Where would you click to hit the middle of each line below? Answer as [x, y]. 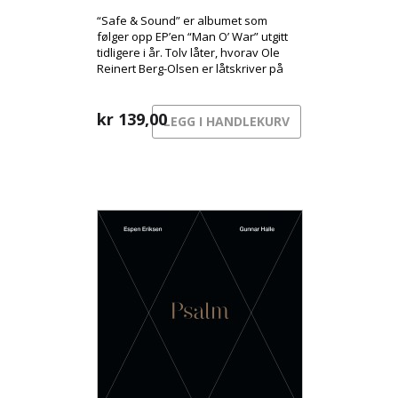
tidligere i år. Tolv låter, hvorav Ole [188, 52]
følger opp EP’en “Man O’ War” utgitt [192, 36]
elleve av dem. [136, 84]
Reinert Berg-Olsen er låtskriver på [190, 68]
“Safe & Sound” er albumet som [182, 20]
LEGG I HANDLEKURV [227, 121]
